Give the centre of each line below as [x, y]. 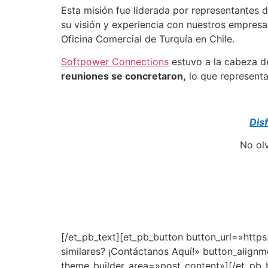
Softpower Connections [115, 62]
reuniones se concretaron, [124, 76]
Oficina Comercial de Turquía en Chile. [148, 39]
